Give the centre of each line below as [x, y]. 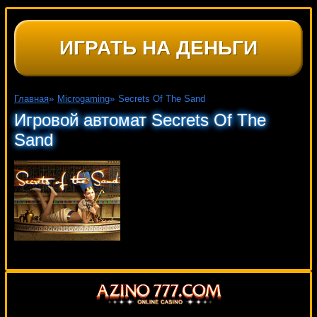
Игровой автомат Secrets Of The [140, 120]
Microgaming [83, 99]
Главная [31, 99]
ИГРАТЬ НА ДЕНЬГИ [158, 48]
